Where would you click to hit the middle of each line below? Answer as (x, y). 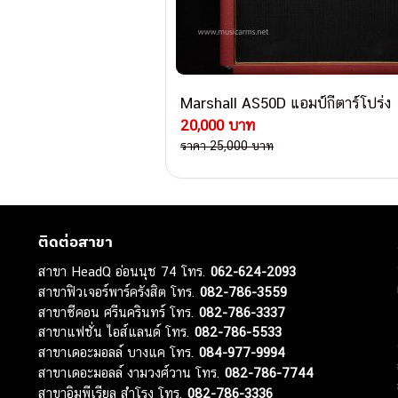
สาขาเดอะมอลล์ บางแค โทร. (119, 353)
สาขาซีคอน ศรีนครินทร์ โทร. (119, 313)
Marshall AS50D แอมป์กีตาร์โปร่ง (286, 103)
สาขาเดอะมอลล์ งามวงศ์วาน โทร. (132, 373)
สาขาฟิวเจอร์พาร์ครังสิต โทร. (119, 292)
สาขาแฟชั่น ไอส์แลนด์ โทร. (117, 332)
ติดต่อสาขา (76, 241)
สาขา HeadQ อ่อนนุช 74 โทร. (125, 272)
